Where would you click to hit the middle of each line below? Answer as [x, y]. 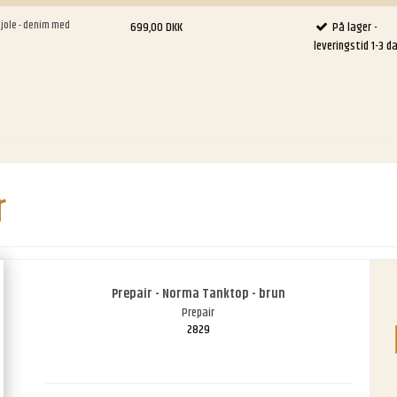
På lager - [354, 27]
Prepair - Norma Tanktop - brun [198, 294]
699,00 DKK [157, 27]
